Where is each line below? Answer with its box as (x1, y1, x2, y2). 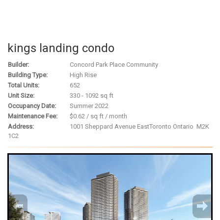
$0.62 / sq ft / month (70, 112, 127, 120)
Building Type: (8, 71, 48, 79)
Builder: (8, 61, 29, 69)
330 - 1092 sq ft (70, 92, 113, 100)
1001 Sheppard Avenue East (70, 123, 149, 131)
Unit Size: (8, 92, 34, 100)
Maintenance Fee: (8, 112, 57, 120)
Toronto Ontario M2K (149, 123, 209, 131)
